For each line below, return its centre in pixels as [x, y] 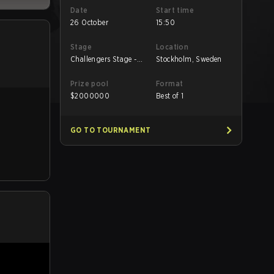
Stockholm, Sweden [189, 59]
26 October [89, 22]
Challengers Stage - [104, 59]
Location [172, 47]
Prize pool [89, 83]
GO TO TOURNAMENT [111, 130]
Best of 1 [170, 96]
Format [170, 83]
